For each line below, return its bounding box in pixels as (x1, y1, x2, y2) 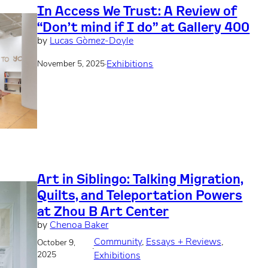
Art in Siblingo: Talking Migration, (37, 170, 244, 188)
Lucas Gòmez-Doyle (50, 36, 134, 46)
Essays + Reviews (145, 237, 221, 247)
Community (93, 237, 142, 247)
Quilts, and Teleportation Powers (37, 186, 243, 204)
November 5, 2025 (37, 60, 105, 69)
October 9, (37, 239, 76, 247)
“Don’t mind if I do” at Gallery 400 (37, 17, 250, 35)
